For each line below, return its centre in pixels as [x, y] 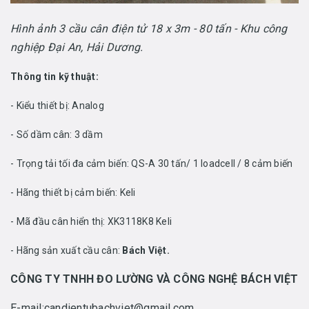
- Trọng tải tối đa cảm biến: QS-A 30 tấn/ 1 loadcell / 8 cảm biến [152, 164]
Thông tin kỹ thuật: [54, 77]
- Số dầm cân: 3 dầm [57, 135]
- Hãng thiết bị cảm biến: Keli [73, 193]
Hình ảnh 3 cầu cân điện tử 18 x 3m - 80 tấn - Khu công [149, 29]
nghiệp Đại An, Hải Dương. [77, 48]
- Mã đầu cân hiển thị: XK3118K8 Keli [91, 222]
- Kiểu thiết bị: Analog [57, 106]
